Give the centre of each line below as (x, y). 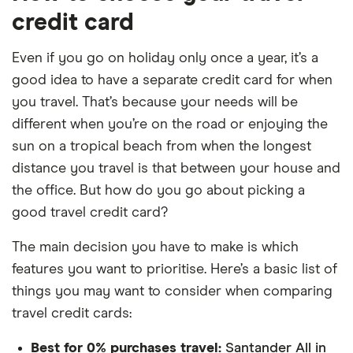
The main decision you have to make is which (155, 247)
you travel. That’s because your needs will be (155, 102)
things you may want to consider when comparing (172, 291)
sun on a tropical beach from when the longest (162, 146)
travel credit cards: (72, 313)
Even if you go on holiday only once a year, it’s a (165, 58)
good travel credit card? (90, 212)
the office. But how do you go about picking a (158, 190)
